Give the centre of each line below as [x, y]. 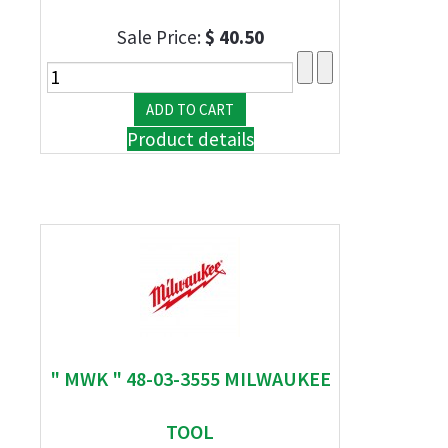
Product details [190, 139]
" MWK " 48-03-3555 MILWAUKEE [190, 378]
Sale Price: [160, 37]
